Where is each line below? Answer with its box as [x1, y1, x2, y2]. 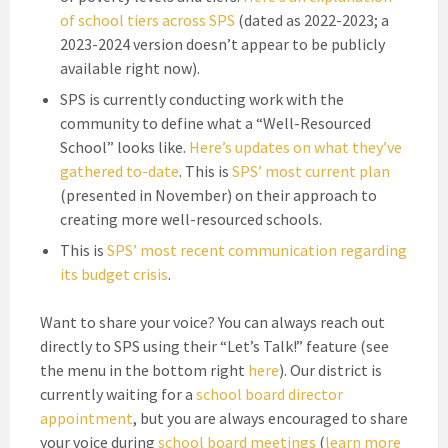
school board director [196, 384, 343, 405]
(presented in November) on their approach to [60, 185, 377, 206]
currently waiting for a [40, 384, 196, 405]
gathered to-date [60, 161, 179, 182]
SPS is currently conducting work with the [60, 89, 344, 110]
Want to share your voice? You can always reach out [40, 312, 385, 333]
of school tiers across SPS [60, 10, 235, 31]
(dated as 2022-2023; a [235, 10, 389, 31]
